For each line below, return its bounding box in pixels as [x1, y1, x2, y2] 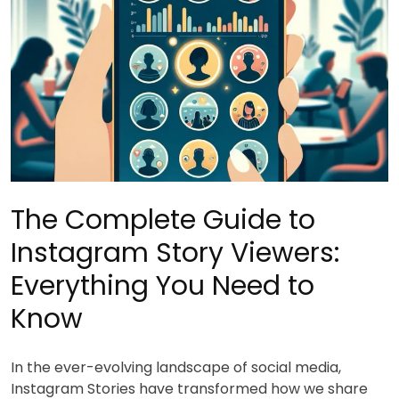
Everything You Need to [11, 266, 314, 305]
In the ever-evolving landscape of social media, [11, 356, 341, 378]
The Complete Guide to [11, 200, 315, 239]
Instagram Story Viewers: [11, 233, 339, 272]
